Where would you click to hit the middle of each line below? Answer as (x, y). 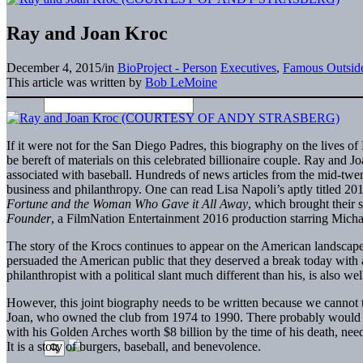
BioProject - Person (167, 67)
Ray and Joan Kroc (87, 33)
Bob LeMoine (181, 82)
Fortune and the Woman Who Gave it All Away (127, 203)
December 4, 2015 (54, 67)
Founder (29, 218)
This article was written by (76, 82)
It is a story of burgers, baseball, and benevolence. (134, 346)
